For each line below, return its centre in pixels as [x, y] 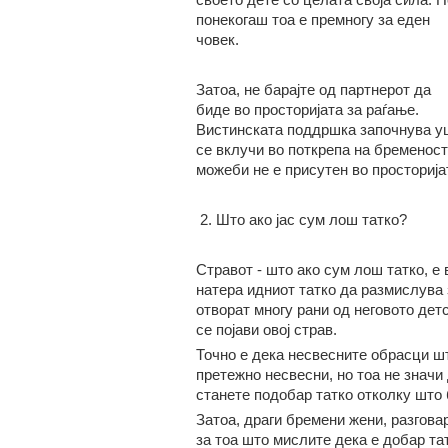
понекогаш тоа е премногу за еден [312, 19]
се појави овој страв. [266, 329]
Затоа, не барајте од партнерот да [313, 89]
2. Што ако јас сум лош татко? [301, 219]
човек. [217, 39]
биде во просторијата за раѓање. [307, 109]
